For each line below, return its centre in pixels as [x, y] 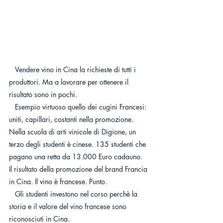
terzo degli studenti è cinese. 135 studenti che [78, 144]
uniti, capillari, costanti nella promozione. [72, 119]
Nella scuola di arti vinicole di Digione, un [73, 132]
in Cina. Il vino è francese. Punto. [58, 182]
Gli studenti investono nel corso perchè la [12, 194]
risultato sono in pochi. [43, 95]
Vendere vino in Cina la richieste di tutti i [12, 70]
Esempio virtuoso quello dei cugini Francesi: [12, 107]
